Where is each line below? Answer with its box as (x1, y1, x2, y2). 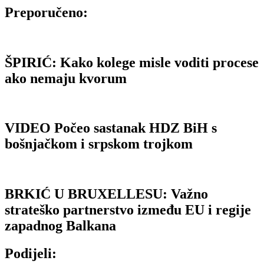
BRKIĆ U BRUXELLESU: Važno (5, 186, 208, 202)
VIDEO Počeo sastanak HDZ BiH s (5, 120, 217, 136)
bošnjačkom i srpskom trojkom (5, 136, 193, 152)
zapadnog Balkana (5, 218, 116, 234)
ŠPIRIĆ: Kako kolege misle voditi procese (5, 54, 259, 70)
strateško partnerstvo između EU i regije (5, 202, 251, 218)
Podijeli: (5, 246, 57, 262)
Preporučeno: (5, 4, 88, 20)
